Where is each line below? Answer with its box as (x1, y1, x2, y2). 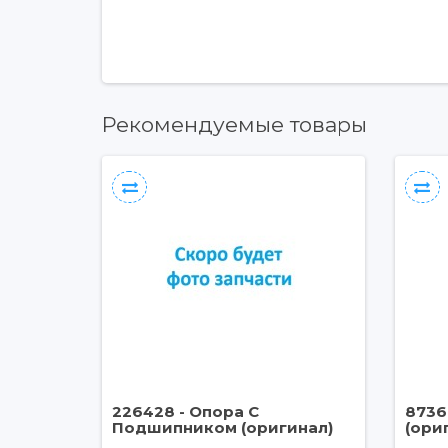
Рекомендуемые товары (102, 112, 367, 137)
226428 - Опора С (112, 402, 259, 421)
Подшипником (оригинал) (112, 418, 333, 437)
